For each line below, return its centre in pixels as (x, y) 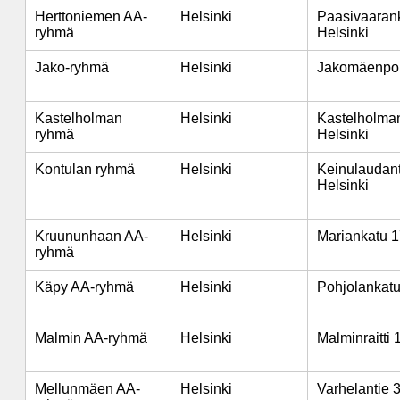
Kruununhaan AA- (92, 236)
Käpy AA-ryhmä (84, 287)
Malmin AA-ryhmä (91, 338)
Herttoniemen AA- (91, 17)
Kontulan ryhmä (85, 169)
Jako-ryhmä (72, 67)
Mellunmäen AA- (87, 389)
